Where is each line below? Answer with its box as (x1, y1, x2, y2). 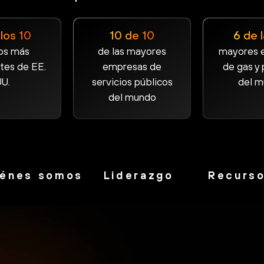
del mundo (108, 90, 156, 103)
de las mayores (98, 44, 166, 57)
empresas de (103, 60, 161, 72)
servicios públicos (91, 75, 173, 88)
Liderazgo (103, 169, 174, 181)
